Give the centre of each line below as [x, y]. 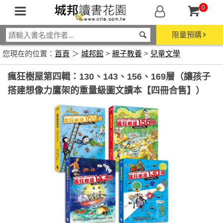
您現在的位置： [29, 54]
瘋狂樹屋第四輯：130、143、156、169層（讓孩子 [109, 77]
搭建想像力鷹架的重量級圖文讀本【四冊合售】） [106, 91]
